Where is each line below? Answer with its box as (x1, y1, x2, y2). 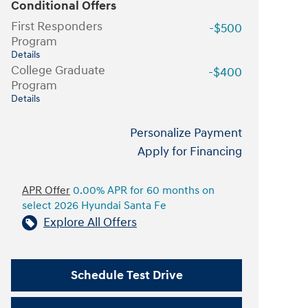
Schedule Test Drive (70, 267, 183, 283)
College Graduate (11, 63, 105, 78)
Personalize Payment (130, 125, 242, 141)
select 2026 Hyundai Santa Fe (22, 199, 166, 212)
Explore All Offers (43, 214, 137, 230)
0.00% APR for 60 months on (70, 184, 214, 197)
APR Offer (22, 184, 70, 197)
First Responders (11, 19, 102, 34)
